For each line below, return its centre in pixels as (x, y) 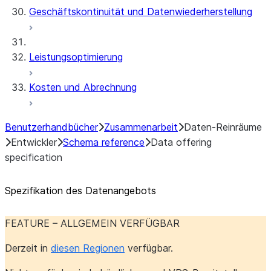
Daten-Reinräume (223, 127)
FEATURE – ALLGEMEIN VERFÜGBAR (92, 223)
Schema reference (104, 142)
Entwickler (34, 142)
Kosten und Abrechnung (83, 87)
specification (34, 157)
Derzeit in (28, 248)
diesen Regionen (88, 248)
